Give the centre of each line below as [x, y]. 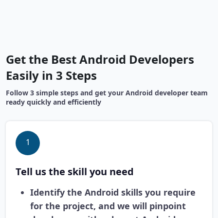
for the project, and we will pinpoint [108, 206]
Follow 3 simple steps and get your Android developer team [107, 93]
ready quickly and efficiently [54, 102]
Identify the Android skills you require [113, 192]
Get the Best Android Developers [100, 59]
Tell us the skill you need [75, 172]
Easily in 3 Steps [51, 75]
